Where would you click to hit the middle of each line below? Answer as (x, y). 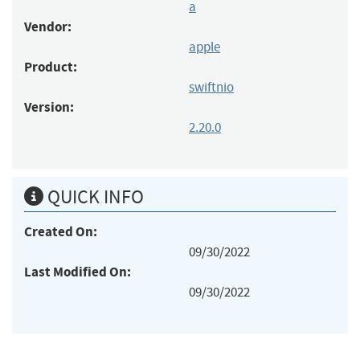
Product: (51, 67)
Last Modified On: (78, 272)
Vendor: (48, 27)
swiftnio (211, 87)
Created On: (61, 231)
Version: (49, 107)
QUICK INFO (94, 196)
